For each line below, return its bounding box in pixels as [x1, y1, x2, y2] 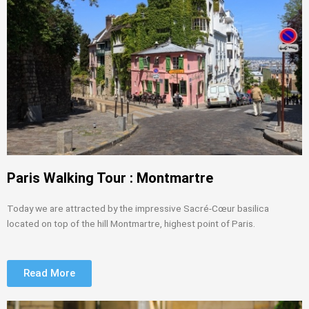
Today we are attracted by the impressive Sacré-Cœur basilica [7, 202, 269, 214]
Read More [23, 266, 75, 279]
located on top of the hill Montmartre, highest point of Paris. [7, 217, 257, 229]
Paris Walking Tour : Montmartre [7, 169, 213, 186]
